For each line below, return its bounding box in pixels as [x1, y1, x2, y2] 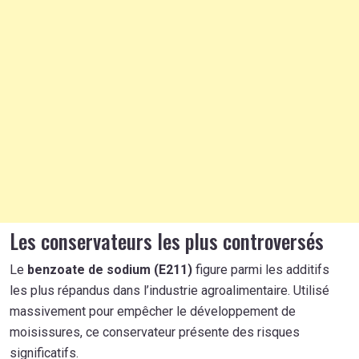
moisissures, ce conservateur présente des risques [10, 324, 300, 340]
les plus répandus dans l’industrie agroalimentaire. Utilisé [10, 282, 329, 298]
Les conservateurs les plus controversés [10, 225, 324, 256]
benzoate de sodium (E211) [27, 261, 192, 277]
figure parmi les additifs [192, 261, 329, 277]
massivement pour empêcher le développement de [10, 303, 296, 319]
